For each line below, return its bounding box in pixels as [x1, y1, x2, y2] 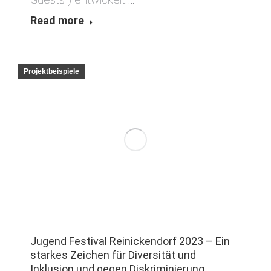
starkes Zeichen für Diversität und [30, 248, 196, 261]
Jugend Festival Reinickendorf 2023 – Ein [30, 234, 230, 247]
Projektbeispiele [24, 67, 79, 76]
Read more [30, 13, 84, 27]
